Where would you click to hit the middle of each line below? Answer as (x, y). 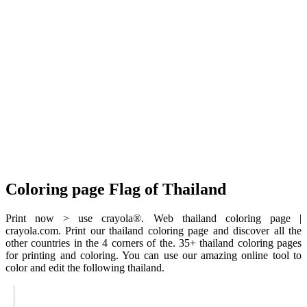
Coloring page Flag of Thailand (116, 189)
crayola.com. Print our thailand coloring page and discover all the (153, 230)
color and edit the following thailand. (85, 267)
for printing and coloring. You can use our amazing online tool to (153, 255)
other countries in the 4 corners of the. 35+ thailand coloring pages (153, 243)
